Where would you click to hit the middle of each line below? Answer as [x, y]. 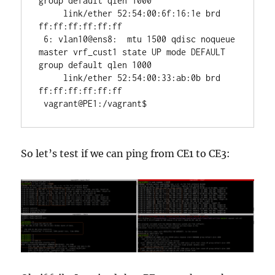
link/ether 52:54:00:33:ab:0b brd [51, 77]
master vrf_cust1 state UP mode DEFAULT [132, 52]
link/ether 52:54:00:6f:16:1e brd [51, 13]
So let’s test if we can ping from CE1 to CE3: [126, 153]
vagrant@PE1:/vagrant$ [98, 103]
